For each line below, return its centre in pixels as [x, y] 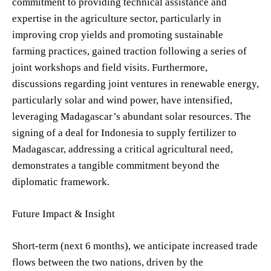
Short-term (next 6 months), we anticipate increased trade [135, 246]
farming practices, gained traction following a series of [129, 51]
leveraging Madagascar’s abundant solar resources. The [132, 116]
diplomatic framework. [61, 181]
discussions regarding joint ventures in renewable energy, [135, 83]
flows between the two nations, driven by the [108, 262]
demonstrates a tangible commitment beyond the [116, 165]
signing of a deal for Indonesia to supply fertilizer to [124, 132]
